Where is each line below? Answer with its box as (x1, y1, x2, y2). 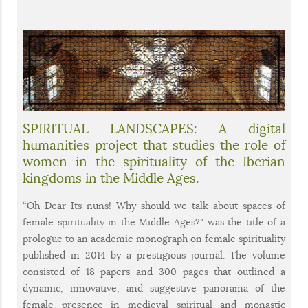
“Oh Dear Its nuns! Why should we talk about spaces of (23, 199, 285, 212)
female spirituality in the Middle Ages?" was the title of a (23, 215, 285, 228)
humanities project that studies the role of (23, 137, 285, 153)
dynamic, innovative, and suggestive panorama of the (23, 281, 285, 294)
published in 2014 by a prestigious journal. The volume (23, 248, 285, 261)
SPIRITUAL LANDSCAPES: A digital (23, 120, 285, 137)
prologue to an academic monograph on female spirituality (23, 232, 285, 245)
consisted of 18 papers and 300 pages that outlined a (23, 265, 285, 278)
